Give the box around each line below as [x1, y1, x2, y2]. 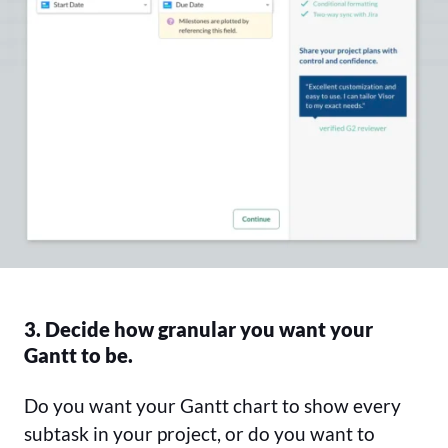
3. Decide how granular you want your [24, 317, 373, 342]
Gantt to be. [24, 343, 133, 368]
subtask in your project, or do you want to [24, 422, 375, 446]
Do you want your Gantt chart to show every [24, 394, 401, 418]
